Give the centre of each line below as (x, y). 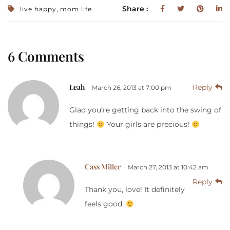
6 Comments (46, 56)
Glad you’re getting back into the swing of (145, 110)
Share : (136, 9)
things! (83, 124)
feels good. (105, 204)
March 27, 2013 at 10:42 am (168, 167)
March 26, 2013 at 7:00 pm (132, 88)
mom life (76, 9)
